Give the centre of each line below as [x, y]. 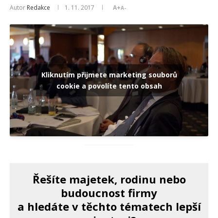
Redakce [38, 8]
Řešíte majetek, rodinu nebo [109, 179]
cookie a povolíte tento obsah [109, 86]
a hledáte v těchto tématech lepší [109, 206]
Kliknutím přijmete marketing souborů [109, 75]
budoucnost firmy [109, 192]
